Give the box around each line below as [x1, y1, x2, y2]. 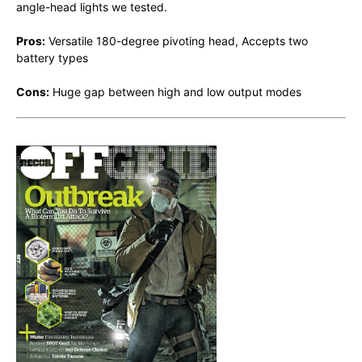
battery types [16, 51, 88, 65]
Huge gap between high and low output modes [49, 85, 301, 99]
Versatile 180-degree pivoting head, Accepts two [45, 34, 308, 48]
